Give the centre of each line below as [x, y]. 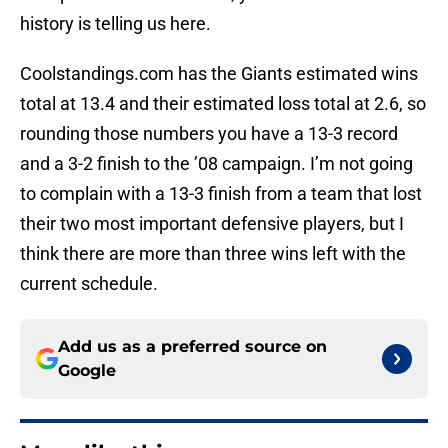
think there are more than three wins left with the [213, 254]
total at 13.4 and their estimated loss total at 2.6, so [223, 104]
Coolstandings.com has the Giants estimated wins [219, 74]
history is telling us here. [115, 24]
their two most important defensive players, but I [212, 224]
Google [87, 371]
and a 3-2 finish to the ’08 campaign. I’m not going [216, 164]
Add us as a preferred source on [192, 347]
